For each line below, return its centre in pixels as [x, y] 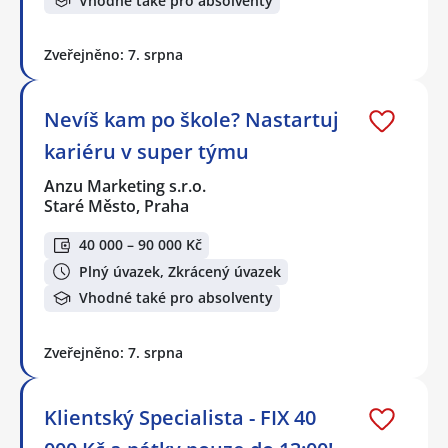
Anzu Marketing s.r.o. [126, 185]
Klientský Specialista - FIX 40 [180, 417]
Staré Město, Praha [116, 205]
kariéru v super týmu [146, 151]
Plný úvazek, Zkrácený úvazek [180, 271]
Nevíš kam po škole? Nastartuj [191, 119]
